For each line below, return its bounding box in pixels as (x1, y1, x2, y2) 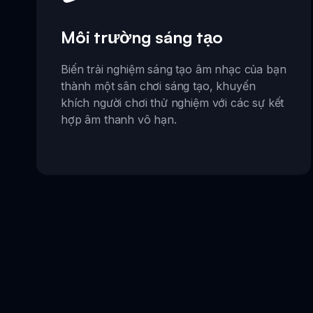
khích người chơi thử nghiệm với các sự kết (61, 96, 284, 110)
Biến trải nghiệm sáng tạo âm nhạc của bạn (61, 62, 286, 77)
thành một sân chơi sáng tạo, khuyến (61, 79, 256, 94)
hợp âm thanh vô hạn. (61, 112, 177, 127)
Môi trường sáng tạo (61, 27, 223, 48)
